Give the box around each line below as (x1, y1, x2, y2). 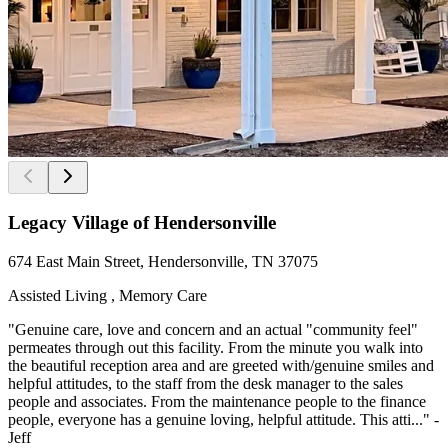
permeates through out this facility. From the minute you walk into (8, 339, 423, 357)
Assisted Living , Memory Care (8, 287, 207, 305)
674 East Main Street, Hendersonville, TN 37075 (8, 253, 318, 271)
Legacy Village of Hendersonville (8, 212, 276, 234)
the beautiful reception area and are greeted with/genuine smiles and (8, 357, 434, 375)
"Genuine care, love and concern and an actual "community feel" (8, 321, 418, 339)
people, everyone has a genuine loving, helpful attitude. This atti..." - (8, 411, 439, 429)
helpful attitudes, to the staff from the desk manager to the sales (8, 375, 403, 393)
